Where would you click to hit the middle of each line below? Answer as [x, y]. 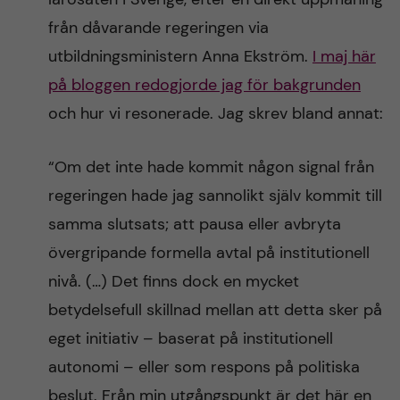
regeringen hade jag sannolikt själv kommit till [215, 196]
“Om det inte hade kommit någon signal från [211, 167]
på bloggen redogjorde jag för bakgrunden [204, 85]
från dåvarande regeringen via [158, 28]
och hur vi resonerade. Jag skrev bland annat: [215, 113]
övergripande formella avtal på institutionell [208, 253]
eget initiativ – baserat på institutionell [190, 338]
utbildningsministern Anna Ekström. [180, 56]
